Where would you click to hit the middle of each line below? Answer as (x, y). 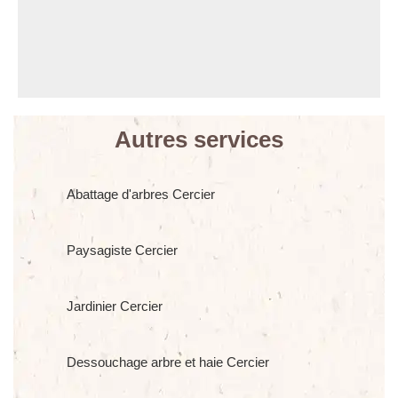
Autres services (199, 139)
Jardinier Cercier (115, 306)
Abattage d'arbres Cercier (141, 194)
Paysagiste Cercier (122, 250)
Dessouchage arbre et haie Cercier (168, 362)
